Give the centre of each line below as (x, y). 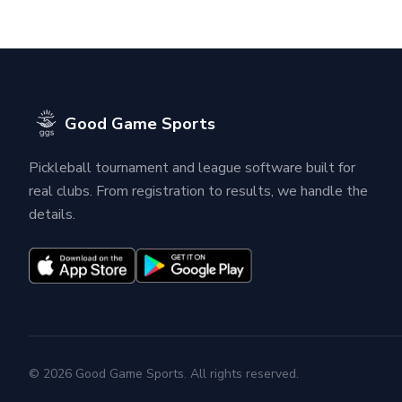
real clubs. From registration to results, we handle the (198, 192)
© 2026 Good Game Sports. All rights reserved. (164, 374)
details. (52, 215)
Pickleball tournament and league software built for (192, 168)
